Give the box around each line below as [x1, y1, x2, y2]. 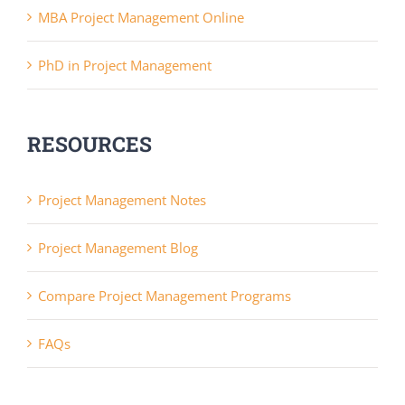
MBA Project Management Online [38, 7, 244, 26]
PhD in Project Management [38, 55, 212, 74]
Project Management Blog [38, 238, 198, 257]
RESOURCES [27, 129, 152, 157]
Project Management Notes [38, 190, 206, 209]
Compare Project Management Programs [38, 286, 291, 305]
